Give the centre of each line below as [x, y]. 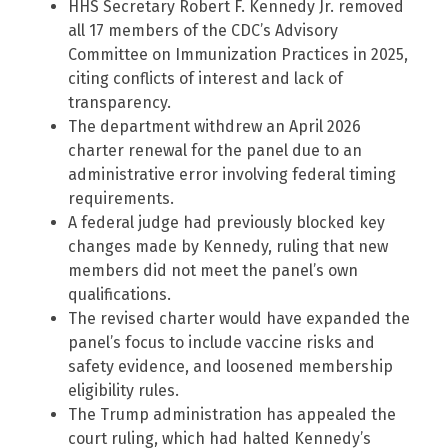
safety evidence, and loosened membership [230, 367]
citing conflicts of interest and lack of [205, 79]
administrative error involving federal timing [232, 175]
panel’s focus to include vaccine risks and [221, 343]
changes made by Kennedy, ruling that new [228, 247]
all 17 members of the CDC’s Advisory [203, 31]
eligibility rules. [123, 391]
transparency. [119, 103]
